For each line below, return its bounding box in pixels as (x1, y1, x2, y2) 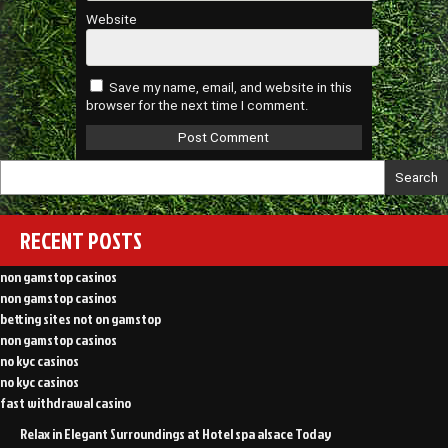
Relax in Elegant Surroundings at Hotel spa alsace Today (20, 423, 331, 443)
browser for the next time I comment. (86, 97, 310, 113)
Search (395, 169, 438, 185)
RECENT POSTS (20, 224, 142, 256)
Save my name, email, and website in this (109, 79, 353, 95)
